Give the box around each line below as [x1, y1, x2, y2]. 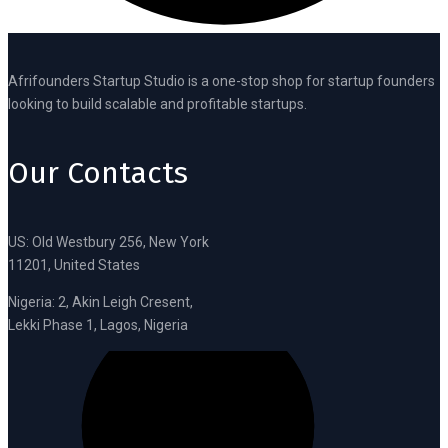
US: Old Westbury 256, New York [8, 234, 209, 251]
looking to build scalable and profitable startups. [8, 95, 307, 112]
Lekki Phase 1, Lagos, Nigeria [8, 317, 188, 334]
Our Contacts [8, 155, 188, 192]
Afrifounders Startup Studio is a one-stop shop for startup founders [8, 72, 435, 89]
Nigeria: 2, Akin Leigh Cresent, [8, 294, 193, 311]
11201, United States [8, 257, 140, 274]
